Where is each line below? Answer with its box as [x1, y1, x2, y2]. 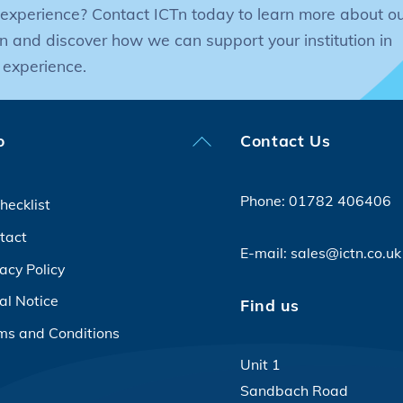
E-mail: [239, 244, 291, 263]
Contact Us [239, 130, 331, 151]
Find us [239, 294, 300, 315]
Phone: [239, 192, 289, 210]
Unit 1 [239, 355, 281, 374]
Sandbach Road [239, 381, 348, 400]
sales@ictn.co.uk [290, 244, 401, 263]
